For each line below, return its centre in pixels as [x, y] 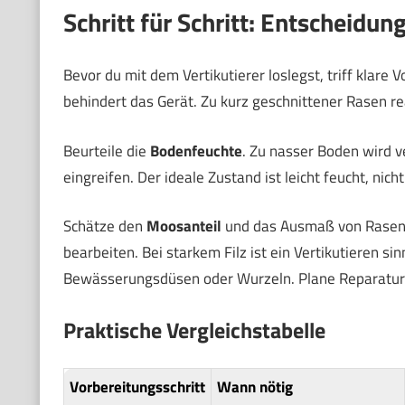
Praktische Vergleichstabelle [194, 330]
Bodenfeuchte [196, 151]
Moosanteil [184, 226]
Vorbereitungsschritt [137, 387]
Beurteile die [106, 151]
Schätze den [104, 226]
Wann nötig [254, 387]
